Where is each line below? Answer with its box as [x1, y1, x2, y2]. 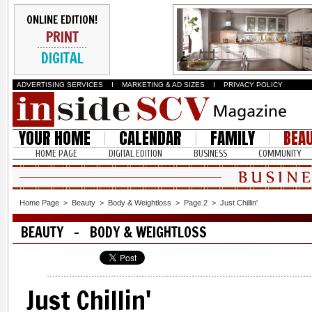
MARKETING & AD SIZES [122, 81, 205, 88]
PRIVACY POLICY [224, 81, 283, 88]
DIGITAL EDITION [109, 148, 162, 159]
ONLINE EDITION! [26, 13, 97, 27]
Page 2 [184, 198, 208, 207]
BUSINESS [194, 148, 227, 159]
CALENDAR [119, 126, 182, 150]
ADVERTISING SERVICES [17, 81, 103, 88]
